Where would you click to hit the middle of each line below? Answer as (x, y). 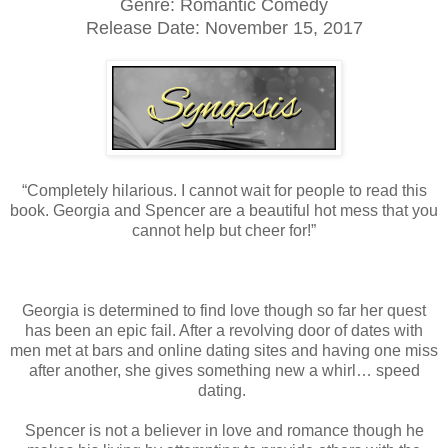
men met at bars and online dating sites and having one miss (224, 350)
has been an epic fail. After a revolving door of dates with (224, 330)
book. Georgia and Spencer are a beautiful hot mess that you (224, 210)
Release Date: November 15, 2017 (224, 27)
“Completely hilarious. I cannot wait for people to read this (224, 190)
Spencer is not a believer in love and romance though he (224, 430)
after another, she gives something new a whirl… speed (224, 370)
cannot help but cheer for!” (224, 230)
